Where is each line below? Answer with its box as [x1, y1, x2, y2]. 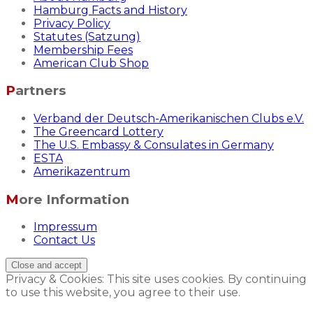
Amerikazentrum [34, 165, 130, 179]
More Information [19, 191, 129, 208]
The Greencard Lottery [34, 125, 163, 139]
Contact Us [34, 233, 95, 247]
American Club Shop [34, 56, 149, 70]
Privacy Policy [34, 16, 110, 30]
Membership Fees [34, 43, 133, 57]
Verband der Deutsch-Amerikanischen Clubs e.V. [34, 112, 304, 126]
